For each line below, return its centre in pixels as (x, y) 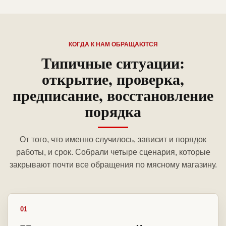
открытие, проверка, (113, 79)
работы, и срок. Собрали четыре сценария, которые (113, 152)
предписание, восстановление (113, 95)
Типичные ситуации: (113, 63)
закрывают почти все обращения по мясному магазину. (113, 165)
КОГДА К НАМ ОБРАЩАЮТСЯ (113, 45)
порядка (113, 111)
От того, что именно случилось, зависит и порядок (113, 140)
